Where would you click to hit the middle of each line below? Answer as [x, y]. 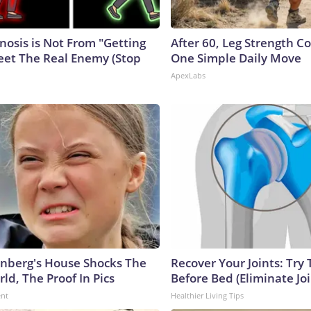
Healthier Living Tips [207, 295]
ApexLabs [188, 75]
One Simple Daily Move [236, 58]
